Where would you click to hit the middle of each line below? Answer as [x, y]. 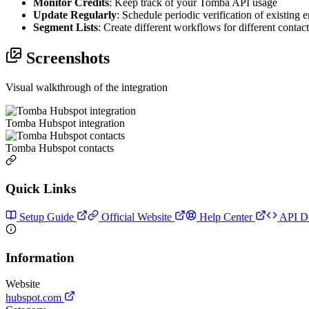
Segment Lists [66, 27]
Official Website [137, 217]
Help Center [226, 217]
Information [40, 257]
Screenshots [66, 58]
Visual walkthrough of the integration [87, 88]
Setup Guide [47, 217]
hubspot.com [35, 298]
